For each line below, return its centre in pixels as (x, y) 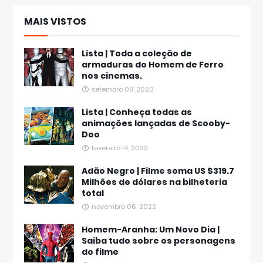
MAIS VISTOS (55, 21)
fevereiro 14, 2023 (120, 148)
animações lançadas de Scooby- (156, 123)
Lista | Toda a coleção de (137, 53)
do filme (100, 252)
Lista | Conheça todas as (137, 112)
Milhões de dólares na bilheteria (154, 182)
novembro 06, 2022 (124, 207)
